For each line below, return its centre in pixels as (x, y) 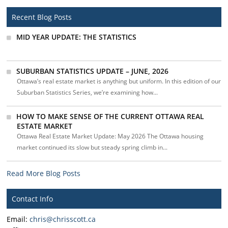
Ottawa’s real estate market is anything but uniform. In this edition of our (119, 81)
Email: (18, 219)
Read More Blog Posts (44, 173)
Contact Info (33, 199)
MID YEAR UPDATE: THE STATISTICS (77, 37)
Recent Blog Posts (42, 17)
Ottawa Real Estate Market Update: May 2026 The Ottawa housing (110, 136)
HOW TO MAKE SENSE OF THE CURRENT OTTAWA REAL (110, 116)
